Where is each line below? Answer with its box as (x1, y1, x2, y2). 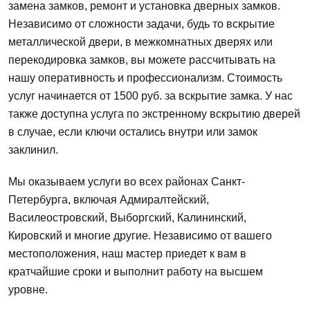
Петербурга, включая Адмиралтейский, (8, 193, 209, 206)
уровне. (8, 283, 48, 295)
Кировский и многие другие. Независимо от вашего (8, 229, 272, 241)
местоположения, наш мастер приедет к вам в (8, 247, 246, 259)
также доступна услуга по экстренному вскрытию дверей (8, 107, 300, 120)
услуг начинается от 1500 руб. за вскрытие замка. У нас (8, 89, 293, 102)
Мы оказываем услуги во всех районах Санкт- (8, 175, 245, 188)
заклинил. (8, 143, 58, 156)
